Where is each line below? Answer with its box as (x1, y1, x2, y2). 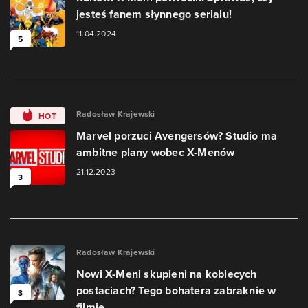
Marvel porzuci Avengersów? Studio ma (76, 128, 278, 144)
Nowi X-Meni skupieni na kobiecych (76, 266, 257, 282)
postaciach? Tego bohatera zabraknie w (76, 283, 276, 298)
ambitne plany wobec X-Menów (76, 144, 235, 160)
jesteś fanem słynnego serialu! (76, 6, 232, 22)
